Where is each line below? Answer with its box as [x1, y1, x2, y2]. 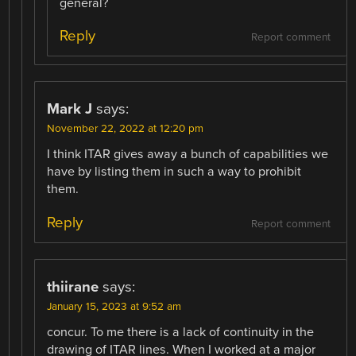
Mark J [47, 100, 93, 118]
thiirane [47, 277, 99, 296]
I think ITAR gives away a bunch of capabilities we [47, 146, 329, 163]
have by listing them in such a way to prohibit [47, 164, 302, 180]
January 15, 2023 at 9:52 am [47, 300, 182, 313]
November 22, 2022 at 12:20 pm [47, 122, 204, 136]
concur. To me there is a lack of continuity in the [47, 323, 315, 340]
